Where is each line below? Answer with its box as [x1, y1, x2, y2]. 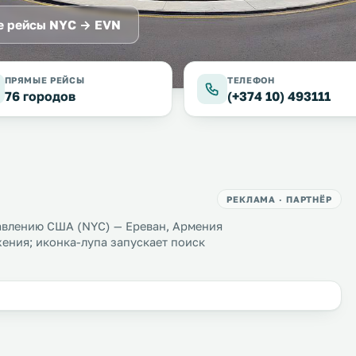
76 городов [4, 88, 75, 104]
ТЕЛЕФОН [227, 75, 275, 85]
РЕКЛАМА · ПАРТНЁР [226, 194, 332, 204]
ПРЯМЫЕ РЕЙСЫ [4, 75, 85, 85]
